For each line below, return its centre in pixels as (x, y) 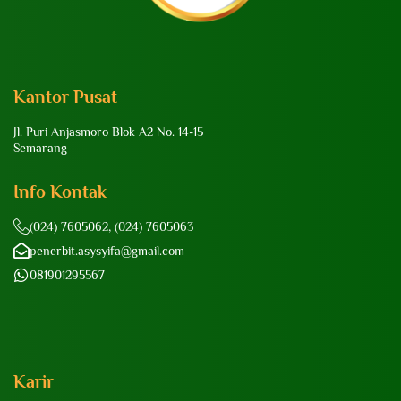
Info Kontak (60, 192)
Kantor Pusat (65, 97)
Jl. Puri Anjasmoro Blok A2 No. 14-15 (108, 132)
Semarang (40, 148)
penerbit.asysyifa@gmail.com (107, 251)
